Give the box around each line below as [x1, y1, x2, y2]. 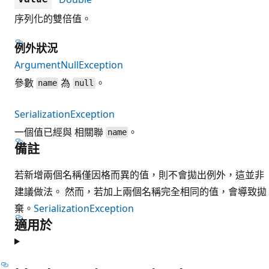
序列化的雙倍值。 [14, 11, 91, 25]
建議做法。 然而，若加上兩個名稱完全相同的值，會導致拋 [14, 184, 267, 198]
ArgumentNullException [14, 58, 123, 71]
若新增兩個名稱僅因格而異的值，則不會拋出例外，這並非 [14, 168, 264, 181]
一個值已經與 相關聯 [14, 125, 106, 139]
